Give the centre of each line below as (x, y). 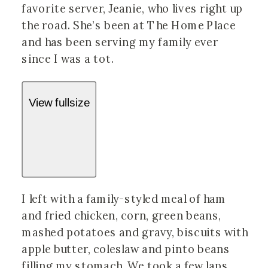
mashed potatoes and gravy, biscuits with (135, 233)
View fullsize (59, 103)
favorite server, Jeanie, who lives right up (132, 9)
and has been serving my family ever (120, 43)
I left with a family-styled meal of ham (124, 199)
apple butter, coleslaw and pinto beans (126, 249)
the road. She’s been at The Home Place (129, 26)
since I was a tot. (68, 60)
